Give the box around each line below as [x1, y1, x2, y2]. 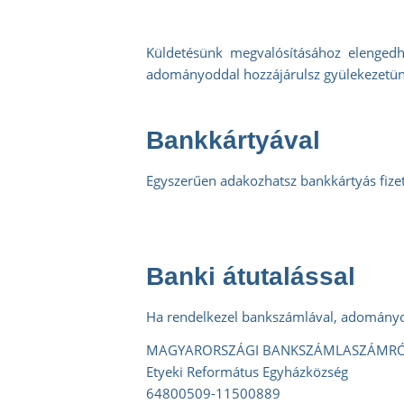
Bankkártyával [146, 125, 320, 154]
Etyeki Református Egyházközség [146, 362, 348, 381]
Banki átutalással [146, 262, 355, 291]
